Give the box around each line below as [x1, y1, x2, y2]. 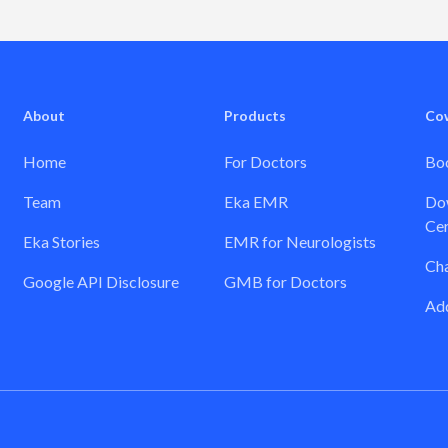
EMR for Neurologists [223, 232, 376, 252]
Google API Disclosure [23, 272, 180, 292]
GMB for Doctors [223, 272, 347, 292]
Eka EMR [223, 192, 288, 212]
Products [223, 107, 286, 125]
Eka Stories [23, 232, 101, 252]
